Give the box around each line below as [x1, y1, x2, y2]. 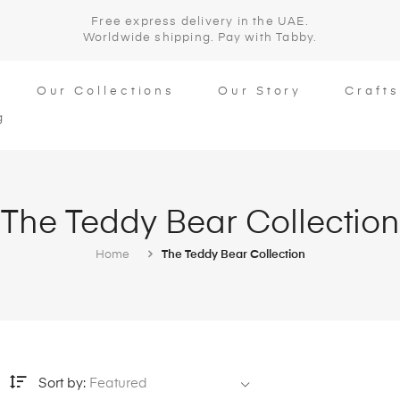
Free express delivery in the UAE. [91, 16, 309, 28]
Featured [89, 377, 147, 390]
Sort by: [35, 377, 89, 390]
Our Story [218, 86, 303, 97]
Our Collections [36, 86, 176, 97]
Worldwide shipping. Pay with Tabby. [82, 32, 318, 44]
